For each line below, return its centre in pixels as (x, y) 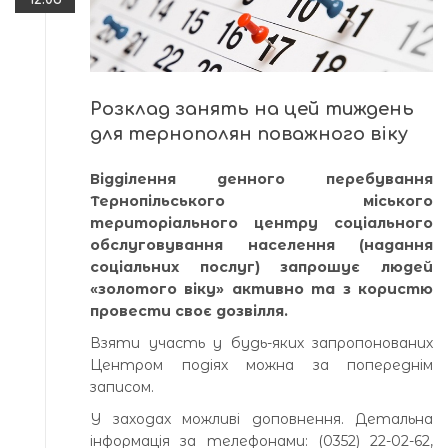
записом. (122, 386)
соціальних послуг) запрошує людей (261, 266)
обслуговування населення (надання (261, 244)
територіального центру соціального (261, 222)
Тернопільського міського (261, 200)
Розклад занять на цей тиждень (252, 108)
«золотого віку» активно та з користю (261, 288)
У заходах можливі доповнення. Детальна (261, 418)
